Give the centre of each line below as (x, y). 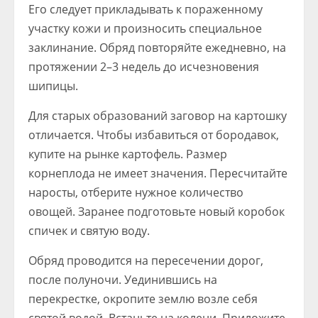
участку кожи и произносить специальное (145, 28)
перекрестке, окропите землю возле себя (143, 299)
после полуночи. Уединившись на (123, 280)
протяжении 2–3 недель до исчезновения (144, 67)
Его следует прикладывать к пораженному (146, 9)
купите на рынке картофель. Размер (128, 154)
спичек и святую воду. (89, 231)
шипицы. (53, 86)
